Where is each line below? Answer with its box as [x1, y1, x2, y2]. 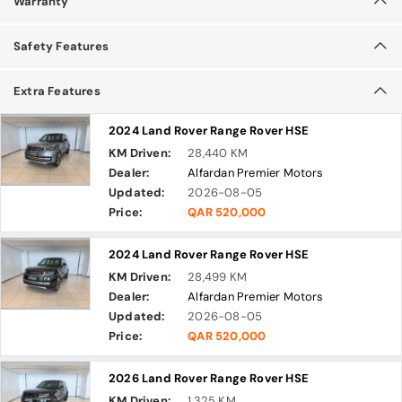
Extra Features [13, 83, 100, 99]
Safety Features [13, 39, 109, 54]
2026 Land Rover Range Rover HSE [109, 371, 310, 386]
